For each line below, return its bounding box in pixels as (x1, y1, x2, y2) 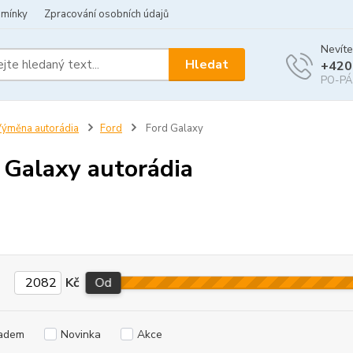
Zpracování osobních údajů (44, 7, 169, 21)
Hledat (185, 55, 229, 73)
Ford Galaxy (143, 121, 203, 136)
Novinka (60, 327, 101, 342)
